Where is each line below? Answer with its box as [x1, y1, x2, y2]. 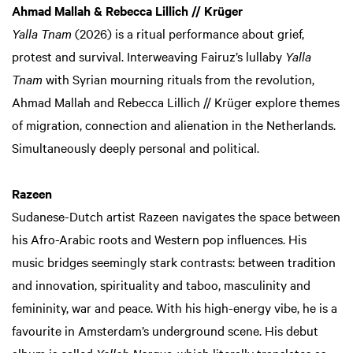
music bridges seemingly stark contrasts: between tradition [12, 253, 336, 271]
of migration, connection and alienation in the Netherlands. [12, 116, 336, 134]
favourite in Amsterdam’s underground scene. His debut [12, 321, 318, 340]
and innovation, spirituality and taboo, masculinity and [12, 276, 310, 294]
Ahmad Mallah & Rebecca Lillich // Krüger [12, 2, 243, 20]
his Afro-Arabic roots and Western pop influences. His [12, 230, 307, 248]
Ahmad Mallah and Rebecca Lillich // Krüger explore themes [12, 93, 340, 111]
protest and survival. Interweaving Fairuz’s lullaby [12, 47, 285, 65]
